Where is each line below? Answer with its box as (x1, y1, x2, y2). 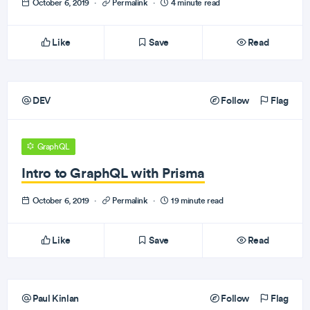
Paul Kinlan (30, 292, 79, 304)
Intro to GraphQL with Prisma (21, 164, 205, 181)
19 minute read (169, 195, 224, 206)
